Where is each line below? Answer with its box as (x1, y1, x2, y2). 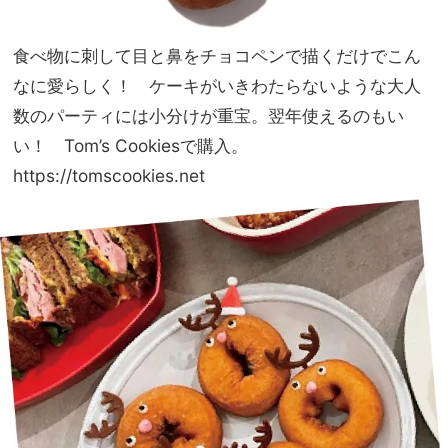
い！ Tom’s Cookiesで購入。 (13, 134, 248, 156)
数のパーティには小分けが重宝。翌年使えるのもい (13, 104, 404, 126)
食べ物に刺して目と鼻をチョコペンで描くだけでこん (13, 44, 421, 66)
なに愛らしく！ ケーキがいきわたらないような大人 (13, 74, 421, 96)
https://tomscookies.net (13, 164, 205, 186)
